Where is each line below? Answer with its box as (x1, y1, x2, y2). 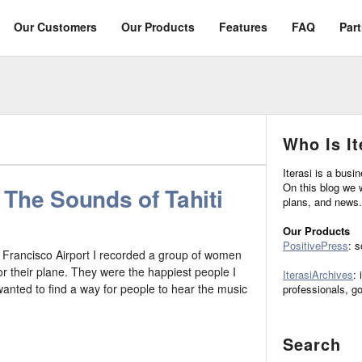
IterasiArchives (283, 266, 353, 282)
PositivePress (283, 237, 348, 253)
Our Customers (14, 19, 97, 35)
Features (219, 19, 267, 35)
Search (283, 332, 341, 356)
